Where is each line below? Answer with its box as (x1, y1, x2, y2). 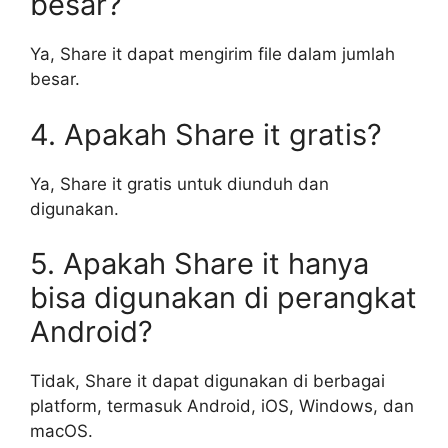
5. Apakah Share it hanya (30, 246, 369, 281)
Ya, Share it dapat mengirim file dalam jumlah (30, 44, 395, 64)
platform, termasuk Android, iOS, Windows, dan (30, 396, 414, 416)
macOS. (30, 421, 93, 441)
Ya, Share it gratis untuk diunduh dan (30, 173, 329, 194)
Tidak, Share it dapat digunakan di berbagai (30, 371, 385, 391)
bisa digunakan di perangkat (30, 280, 417, 315)
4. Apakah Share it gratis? (30, 116, 382, 152)
